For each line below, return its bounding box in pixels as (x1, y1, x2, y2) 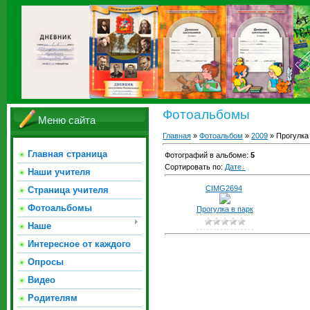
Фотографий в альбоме (165, 151, 246, 160)
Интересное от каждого (28, 239, 131, 249)
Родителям (28, 293, 77, 303)
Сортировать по (165, 163, 221, 172)
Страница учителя (28, 185, 109, 195)
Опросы (28, 257, 64, 267)
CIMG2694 (205, 184, 242, 193)
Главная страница (28, 149, 107, 159)
